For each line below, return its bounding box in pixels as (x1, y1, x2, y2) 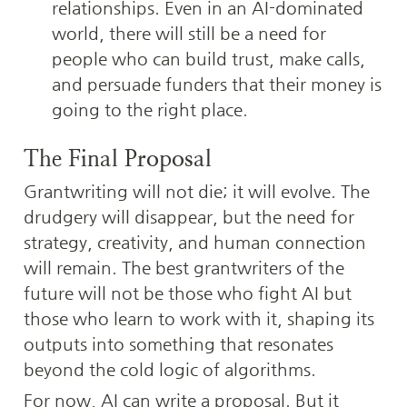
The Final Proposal (24, 145, 212, 173)
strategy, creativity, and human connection (24, 233, 366, 253)
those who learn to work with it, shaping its (24, 309, 374, 329)
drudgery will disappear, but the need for (24, 207, 354, 227)
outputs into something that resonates (24, 334, 333, 354)
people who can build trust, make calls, (51, 49, 365, 68)
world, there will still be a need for (51, 24, 326, 43)
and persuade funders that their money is (51, 74, 382, 94)
